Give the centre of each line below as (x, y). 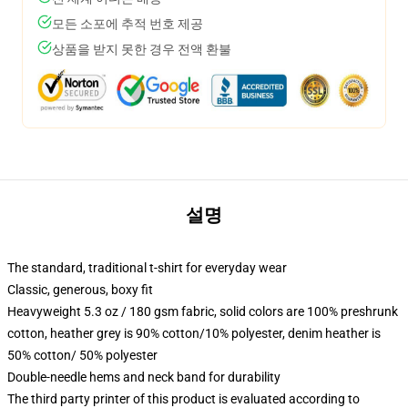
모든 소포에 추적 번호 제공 (127, 24)
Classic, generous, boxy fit (80, 290)
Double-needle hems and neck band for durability (144, 377)
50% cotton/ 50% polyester (82, 355)
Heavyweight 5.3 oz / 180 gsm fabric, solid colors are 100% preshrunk (203, 311)
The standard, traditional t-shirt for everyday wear (147, 268)
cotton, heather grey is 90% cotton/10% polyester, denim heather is (194, 333)
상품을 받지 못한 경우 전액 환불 (142, 49)
